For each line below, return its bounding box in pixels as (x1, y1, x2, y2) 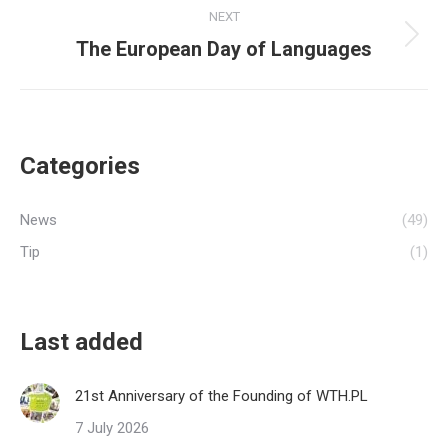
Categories (20, 152, 140, 180)
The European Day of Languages (76, 37, 372, 61)
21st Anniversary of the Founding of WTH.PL (75, 387, 368, 405)
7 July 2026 (75, 419, 149, 437)
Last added (20, 328, 143, 356)
